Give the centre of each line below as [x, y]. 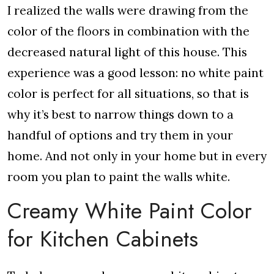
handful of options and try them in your [120, 135]
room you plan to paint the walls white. [119, 177]
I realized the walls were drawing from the [128, 10]
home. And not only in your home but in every [137, 156]
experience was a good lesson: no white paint [135, 73]
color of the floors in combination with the [128, 31]
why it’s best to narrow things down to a [120, 114]
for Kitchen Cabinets [103, 239]
